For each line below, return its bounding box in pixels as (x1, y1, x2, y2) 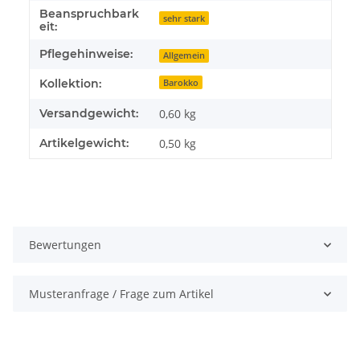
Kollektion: (39, 76, 101, 92)
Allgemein (163, 50, 206, 62)
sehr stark (163, 12, 206, 24)
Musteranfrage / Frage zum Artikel (29, 286, 214, 302)
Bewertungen (29, 237, 101, 253)
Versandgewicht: (39, 106, 138, 121)
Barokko (163, 76, 199, 88)
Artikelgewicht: (39, 136, 129, 151)
